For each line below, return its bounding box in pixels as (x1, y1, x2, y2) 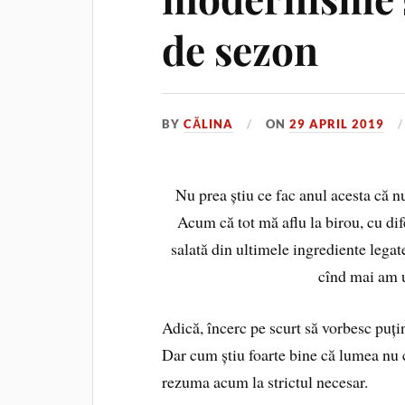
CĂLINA (184, 116, 234, 131)
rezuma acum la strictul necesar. (162, 370, 369, 392)
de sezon (162, 22, 319, 76)
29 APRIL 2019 (289, 116, 385, 131)
